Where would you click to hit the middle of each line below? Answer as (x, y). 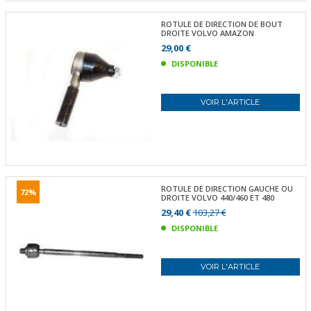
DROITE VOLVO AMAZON (207, 33)
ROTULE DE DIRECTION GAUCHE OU (227, 188)
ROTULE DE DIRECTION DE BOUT (221, 24)
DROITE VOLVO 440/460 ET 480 (217, 197)
